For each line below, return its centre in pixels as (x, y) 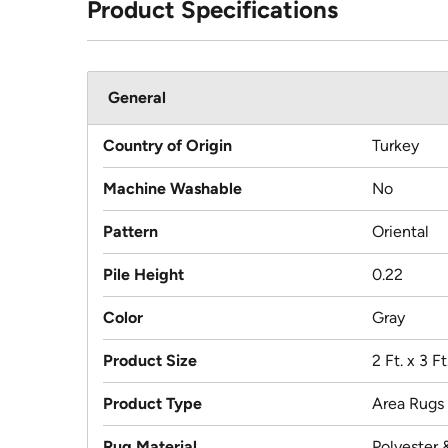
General (137, 98)
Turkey (395, 146)
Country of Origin (167, 146)
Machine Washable (172, 189)
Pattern (130, 232)
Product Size (150, 361)
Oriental (400, 232)
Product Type (152, 404)
